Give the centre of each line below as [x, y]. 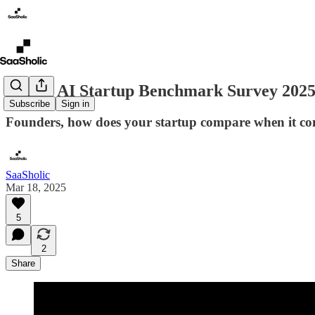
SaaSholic [28, 174]
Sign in [75, 104]
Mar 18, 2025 [36, 187]
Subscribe [30, 104]
